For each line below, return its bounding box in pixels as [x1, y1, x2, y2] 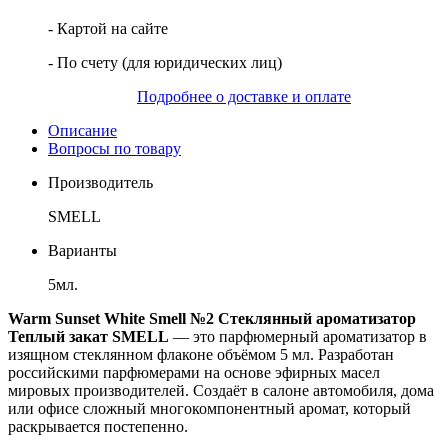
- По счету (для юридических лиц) [48, 53, 282, 71]
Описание [48, 121, 117, 139]
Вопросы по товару [48, 139, 181, 157]
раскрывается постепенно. [8, 417, 188, 435]
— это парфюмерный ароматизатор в [169, 327, 427, 345]
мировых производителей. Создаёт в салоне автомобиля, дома [8, 381, 434, 399]
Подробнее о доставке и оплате [137, 87, 351, 105]
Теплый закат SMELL [8, 327, 169, 345]
